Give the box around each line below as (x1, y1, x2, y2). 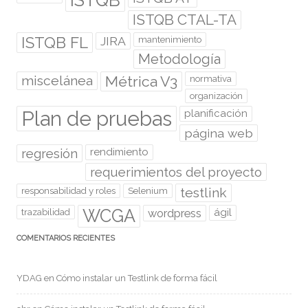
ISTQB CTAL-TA (133, 10, 236, 28)
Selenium (128, 185, 168, 196)
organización (190, 90, 243, 101)
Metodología (138, 50, 221, 67)
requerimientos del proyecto (90, 164, 262, 179)
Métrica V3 (105, 72, 177, 90)
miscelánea (21, 72, 93, 89)
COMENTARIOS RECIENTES (16, 233, 115, 243)
